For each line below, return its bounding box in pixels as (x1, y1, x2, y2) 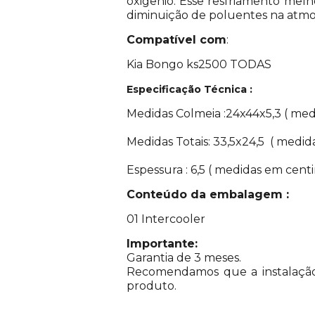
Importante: (127, 236, 198, 250)
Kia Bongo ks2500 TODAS (127, 57, 271, 71)
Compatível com (127, 32, 226, 46)
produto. (127, 278, 176, 292)
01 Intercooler (127, 212, 205, 226)
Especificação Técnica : (127, 82, 255, 96)
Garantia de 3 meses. (127, 250, 244, 264)
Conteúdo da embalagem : (127, 187, 289, 201)
